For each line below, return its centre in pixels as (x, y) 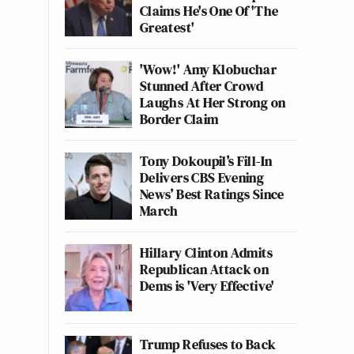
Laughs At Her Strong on (213, 102)
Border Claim (179, 119)
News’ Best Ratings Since (212, 194)
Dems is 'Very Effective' (207, 286)
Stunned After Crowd (202, 86)
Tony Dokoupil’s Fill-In (206, 161)
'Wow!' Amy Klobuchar (209, 69)
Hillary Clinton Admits (206, 252)
